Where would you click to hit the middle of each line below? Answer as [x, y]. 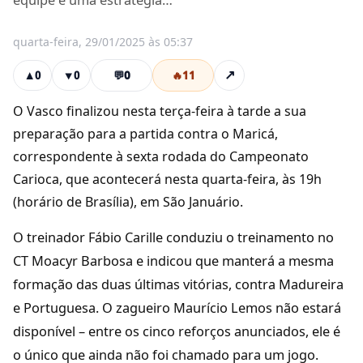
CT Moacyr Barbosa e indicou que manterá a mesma [173, 261]
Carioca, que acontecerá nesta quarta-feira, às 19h [167, 179]
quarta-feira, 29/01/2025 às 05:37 [103, 42]
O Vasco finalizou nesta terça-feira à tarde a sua [160, 111]
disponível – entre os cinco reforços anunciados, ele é [177, 331]
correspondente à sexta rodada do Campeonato [161, 156]
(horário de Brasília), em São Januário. [128, 202]
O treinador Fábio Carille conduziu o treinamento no [173, 237]
